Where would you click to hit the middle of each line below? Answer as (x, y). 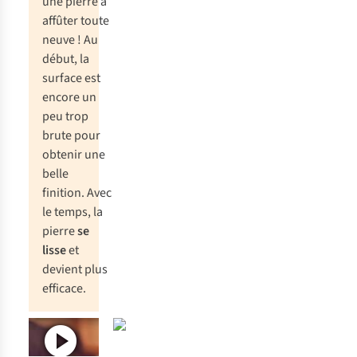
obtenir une (74, 155)
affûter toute (76, 21)
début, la (66, 59)
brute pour (71, 135)
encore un (69, 97)
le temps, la (73, 212)
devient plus (75, 269)
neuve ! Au (70, 40)
